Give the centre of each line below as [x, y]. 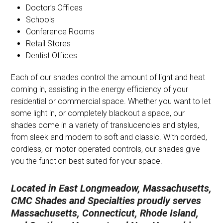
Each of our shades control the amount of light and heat [108, 77]
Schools [41, 20]
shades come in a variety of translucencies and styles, [105, 125]
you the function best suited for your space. [87, 161]
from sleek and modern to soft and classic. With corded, [109, 137]
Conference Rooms [60, 32]
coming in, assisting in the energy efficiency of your [100, 89]
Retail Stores [49, 44]
